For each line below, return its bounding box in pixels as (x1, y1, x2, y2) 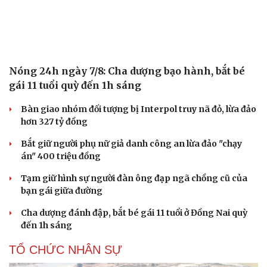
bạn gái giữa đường (21, 185, 103, 196)
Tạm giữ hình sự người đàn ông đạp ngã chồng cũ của (21, 172, 247, 184)
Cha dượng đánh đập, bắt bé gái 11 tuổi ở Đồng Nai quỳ (21, 207, 247, 218)
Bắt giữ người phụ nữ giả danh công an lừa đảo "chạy (21, 138, 242, 149)
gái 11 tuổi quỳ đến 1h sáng (9, 79, 141, 91)
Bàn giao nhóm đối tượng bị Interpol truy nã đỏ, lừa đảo (21, 103, 256, 114)
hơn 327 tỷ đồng (21, 116, 88, 127)
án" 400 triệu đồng (21, 150, 101, 162)
